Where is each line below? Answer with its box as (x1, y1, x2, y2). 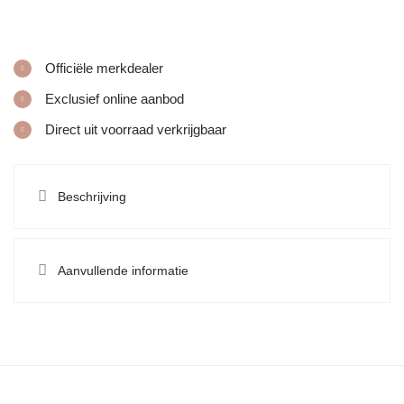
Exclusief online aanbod (45, 91, 184, 107)
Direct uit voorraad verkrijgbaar (45, 122, 226, 138)
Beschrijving (58, 188, 127, 204)
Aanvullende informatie (58, 262, 189, 278)
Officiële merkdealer (45, 60, 163, 77)
